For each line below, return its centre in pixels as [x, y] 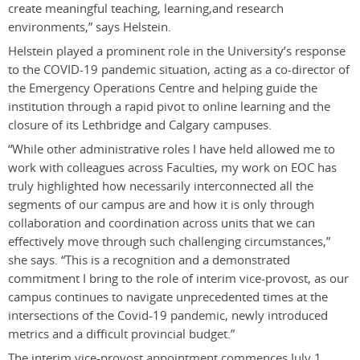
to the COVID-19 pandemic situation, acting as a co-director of [179, 69]
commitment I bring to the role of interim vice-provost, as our [178, 278]
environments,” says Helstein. [90, 27]
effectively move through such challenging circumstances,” [169, 241]
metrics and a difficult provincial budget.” [121, 333]
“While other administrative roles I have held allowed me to [172, 149]
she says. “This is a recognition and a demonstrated [149, 260]
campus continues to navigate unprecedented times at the [168, 297]
